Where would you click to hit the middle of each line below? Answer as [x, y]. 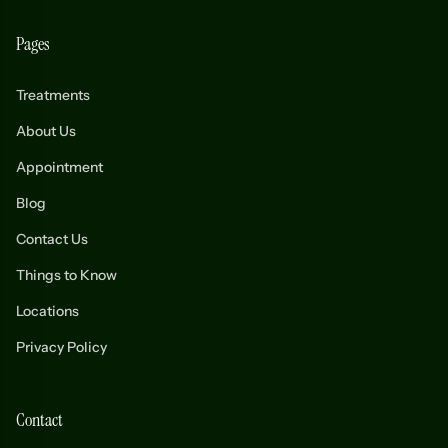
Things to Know [66, 275]
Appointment [59, 167]
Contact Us [52, 239]
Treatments [53, 95]
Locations [47, 311]
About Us [46, 131]
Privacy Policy [61, 347]
